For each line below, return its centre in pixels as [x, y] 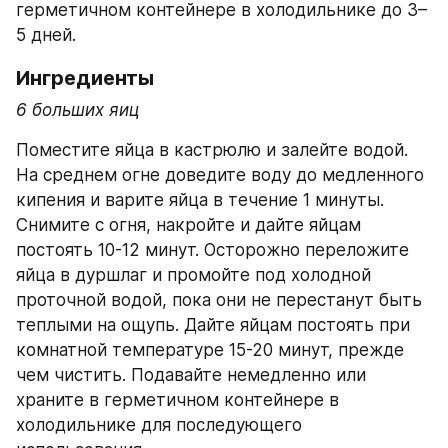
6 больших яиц [78, 109]
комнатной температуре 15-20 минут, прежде [210, 350]
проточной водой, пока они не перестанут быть [219, 300]
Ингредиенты [85, 77]
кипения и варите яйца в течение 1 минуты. [200, 200]
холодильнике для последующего [159, 425]
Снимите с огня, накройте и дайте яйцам [188, 225]
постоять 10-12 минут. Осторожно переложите [212, 250]
